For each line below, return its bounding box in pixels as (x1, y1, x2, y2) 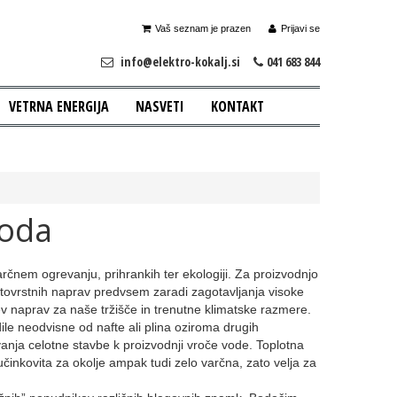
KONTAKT (211, 97, 264, 116)
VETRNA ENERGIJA (9, 97, 109, 116)
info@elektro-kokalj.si (117, 53, 253, 70)
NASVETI (136, 97, 184, 116)
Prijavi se (281, 23, 320, 34)
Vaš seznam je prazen (155, 23, 251, 34)
